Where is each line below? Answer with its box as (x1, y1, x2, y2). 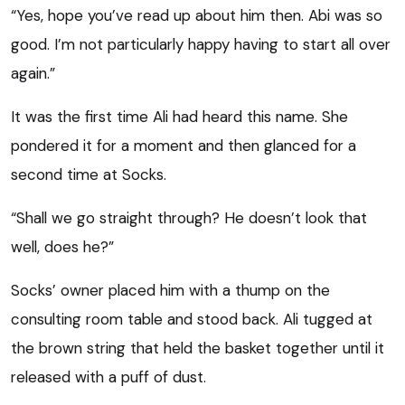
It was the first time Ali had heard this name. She (11, 106, 348, 127)
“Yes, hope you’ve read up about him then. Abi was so (11, 5, 382, 25)
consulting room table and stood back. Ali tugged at (11, 308, 372, 329)
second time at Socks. (11, 164, 166, 184)
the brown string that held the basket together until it (11, 337, 384, 358)
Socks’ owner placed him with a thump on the (11, 279, 330, 300)
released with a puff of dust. (11, 366, 206, 387)
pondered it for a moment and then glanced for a (11, 135, 356, 155)
